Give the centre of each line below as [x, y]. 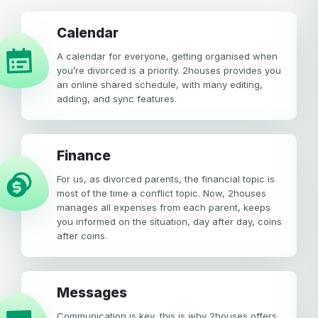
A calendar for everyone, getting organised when [167, 56]
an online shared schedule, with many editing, [160, 84]
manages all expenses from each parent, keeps [164, 207]
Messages [98, 292]
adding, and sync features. [117, 98]
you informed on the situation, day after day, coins [169, 221]
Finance [88, 155]
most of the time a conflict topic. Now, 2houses [161, 193]
